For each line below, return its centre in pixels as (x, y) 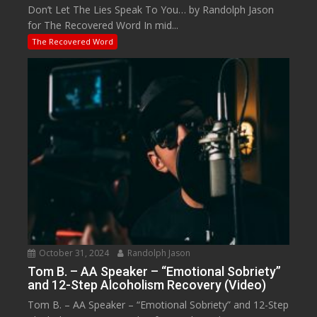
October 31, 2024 (73, 253)
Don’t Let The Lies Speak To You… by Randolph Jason (151, 9)
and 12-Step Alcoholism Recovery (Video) (147, 285)
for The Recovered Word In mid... (103, 25)
